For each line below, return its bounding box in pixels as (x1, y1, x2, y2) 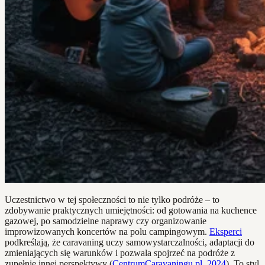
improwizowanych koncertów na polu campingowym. (5, 227, 209, 237)
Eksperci (209, 227, 242, 237)
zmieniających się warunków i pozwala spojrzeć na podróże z (5, 248, 235, 258)
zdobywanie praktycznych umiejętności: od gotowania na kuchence (5, 205, 257, 216)
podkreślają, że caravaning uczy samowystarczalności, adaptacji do (5, 237, 254, 248)
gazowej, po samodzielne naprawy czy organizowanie (5, 216, 206, 227)
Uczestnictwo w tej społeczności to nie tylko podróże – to (5, 195, 219, 205)
